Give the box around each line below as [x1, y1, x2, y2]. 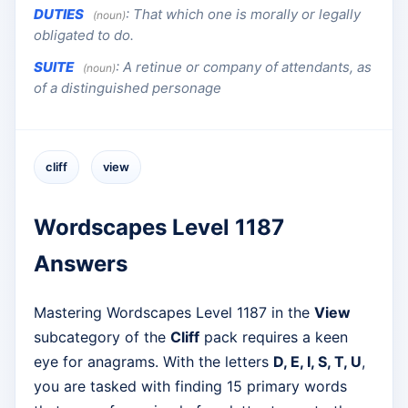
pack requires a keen [199, 327, 348, 346]
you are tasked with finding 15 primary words [34, 376, 347, 395]
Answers [34, 250, 127, 277]
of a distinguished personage [34, 79, 221, 97]
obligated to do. [34, 26, 134, 45]
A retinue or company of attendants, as [123, 58, 372, 76]
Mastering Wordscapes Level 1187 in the [34, 302, 314, 321]
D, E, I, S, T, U [273, 352, 362, 371]
